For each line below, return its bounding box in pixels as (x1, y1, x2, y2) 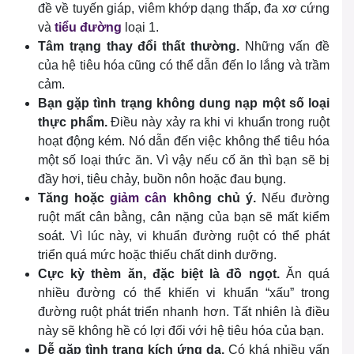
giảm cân (110, 191, 168, 205)
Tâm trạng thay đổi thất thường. (38, 40, 245, 54)
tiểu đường (55, 21, 122, 35)
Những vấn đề (244, 40, 330, 54)
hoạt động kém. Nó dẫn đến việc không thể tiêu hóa (38, 134, 330, 149)
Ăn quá (285, 267, 330, 281)
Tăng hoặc (38, 191, 111, 205)
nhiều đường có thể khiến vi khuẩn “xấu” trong (38, 286, 330, 300)
